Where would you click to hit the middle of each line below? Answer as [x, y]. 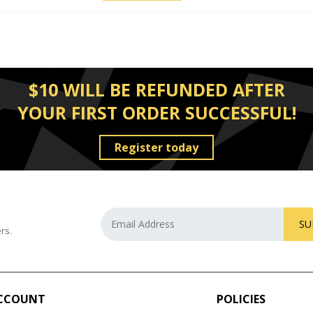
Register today [156, 147]
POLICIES [241, 299]
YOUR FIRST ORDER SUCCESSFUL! [156, 112]
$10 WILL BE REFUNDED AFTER [156, 89]
